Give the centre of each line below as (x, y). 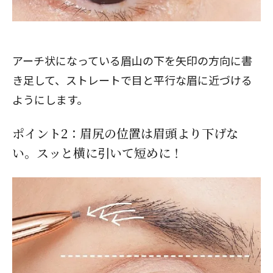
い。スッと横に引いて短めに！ (97, 153)
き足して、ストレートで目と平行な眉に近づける (132, 80)
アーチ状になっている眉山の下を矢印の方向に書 (132, 60)
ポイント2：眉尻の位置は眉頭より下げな (125, 133)
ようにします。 (50, 99)
